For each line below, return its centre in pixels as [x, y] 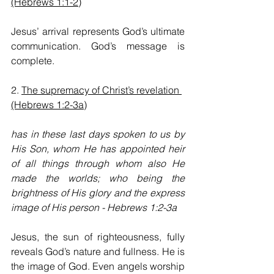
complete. [33, 61]
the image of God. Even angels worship [98, 266]
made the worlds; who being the [98, 178]
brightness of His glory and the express [98, 193]
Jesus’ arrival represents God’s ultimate [98, 31]
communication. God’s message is [98, 46]
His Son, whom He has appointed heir [98, 149]
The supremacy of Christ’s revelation [102, 90]
